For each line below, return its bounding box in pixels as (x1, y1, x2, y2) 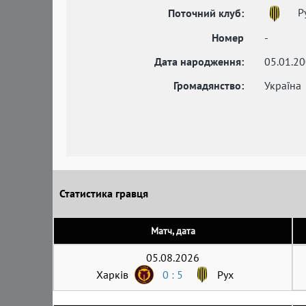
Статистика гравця (59, 186, 148, 201)
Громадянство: (173, 78, 244, 92)
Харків (96, 267, 128, 281)
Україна (264, 78, 301, 92)
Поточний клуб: (168, 5, 244, 20)
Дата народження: (154, 54, 244, 68)
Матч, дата (150, 224, 195, 237)
